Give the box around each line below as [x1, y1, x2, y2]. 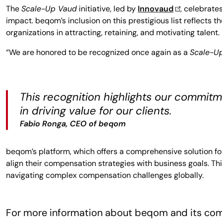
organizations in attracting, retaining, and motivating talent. [6, 27, 220, 38]
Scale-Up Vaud [21, 3, 77, 14]
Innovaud [138, 3, 173, 14]
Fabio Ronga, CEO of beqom [20, 118, 126, 129]
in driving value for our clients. [20, 104, 171, 118]
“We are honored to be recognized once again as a [6, 47, 190, 57]
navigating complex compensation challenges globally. [6, 170, 204, 180]
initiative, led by [77, 3, 138, 14]
